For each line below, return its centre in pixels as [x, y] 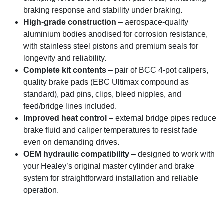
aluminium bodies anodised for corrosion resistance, [116, 34]
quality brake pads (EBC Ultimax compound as [106, 82]
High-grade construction [70, 22]
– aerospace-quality [152, 22]
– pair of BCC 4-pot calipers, [158, 70]
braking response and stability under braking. [104, 10]
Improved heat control [65, 118]
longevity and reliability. [66, 58]
